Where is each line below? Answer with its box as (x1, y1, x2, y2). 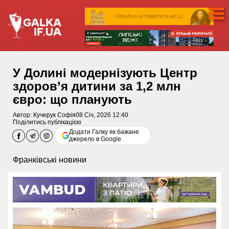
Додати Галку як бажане (69, 128, 140, 136)
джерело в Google (69, 135, 122, 143)
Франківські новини (13, 155, 86, 165)
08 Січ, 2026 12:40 (76, 111, 128, 119)
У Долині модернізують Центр (13, 66, 197, 80)
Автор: (13, 111, 33, 119)
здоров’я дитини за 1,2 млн (13, 79, 181, 94)
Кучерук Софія (33, 111, 76, 119)
